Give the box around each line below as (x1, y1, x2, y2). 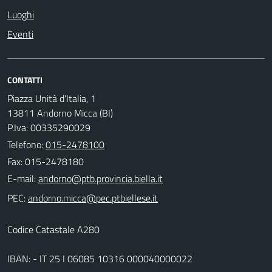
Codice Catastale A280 (7, 222, 100, 237)
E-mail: (7, 171, 36, 186)
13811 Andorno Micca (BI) (7, 105, 113, 120)
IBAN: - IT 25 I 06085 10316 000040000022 (7, 251, 192, 266)
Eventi (7, 26, 33, 41)
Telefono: (7, 137, 46, 152)
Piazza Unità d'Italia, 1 (7, 90, 96, 106)
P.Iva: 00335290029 (7, 120, 90, 135)
